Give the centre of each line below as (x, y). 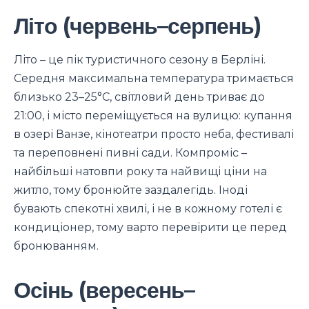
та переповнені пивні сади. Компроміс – (130, 153)
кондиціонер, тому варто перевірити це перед (150, 228)
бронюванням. (56, 246)
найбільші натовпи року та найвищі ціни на (140, 172)
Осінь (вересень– (104, 290)
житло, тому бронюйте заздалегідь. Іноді (131, 190)
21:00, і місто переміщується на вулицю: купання (153, 116)
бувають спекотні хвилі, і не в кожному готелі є (148, 209)
